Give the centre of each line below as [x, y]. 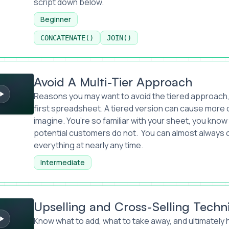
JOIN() [119, 38]
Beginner [55, 19]
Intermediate [62, 162]
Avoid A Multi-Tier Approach [113, 82]
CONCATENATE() [67, 38]
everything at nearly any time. [88, 145]
